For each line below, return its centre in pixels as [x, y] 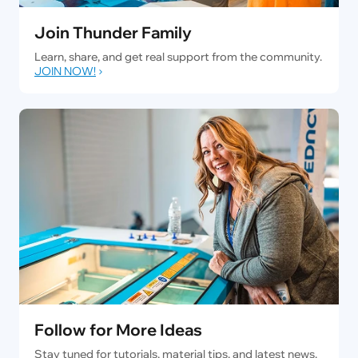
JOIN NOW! [65, 72]
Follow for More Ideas [118, 329]
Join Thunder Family [113, 32]
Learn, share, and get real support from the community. [178, 57]
